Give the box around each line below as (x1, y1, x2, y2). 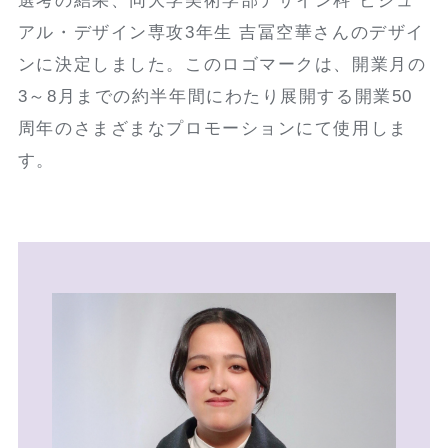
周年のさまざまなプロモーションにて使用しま (17, 119, 408, 139)
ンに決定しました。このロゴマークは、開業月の (17, 55, 427, 75)
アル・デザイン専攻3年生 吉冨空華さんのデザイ (17, 23, 425, 43)
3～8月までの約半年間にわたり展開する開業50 (17, 87, 413, 107)
